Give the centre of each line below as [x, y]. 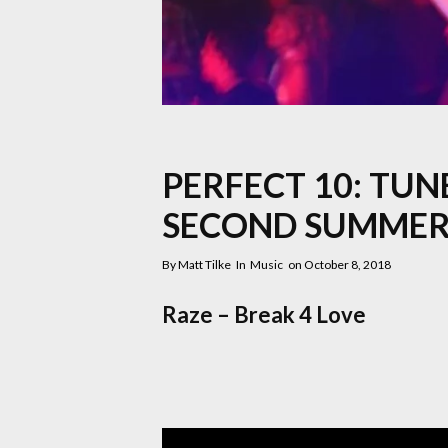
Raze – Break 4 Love [264, 314]
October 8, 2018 [347, 264]
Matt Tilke [204, 264]
